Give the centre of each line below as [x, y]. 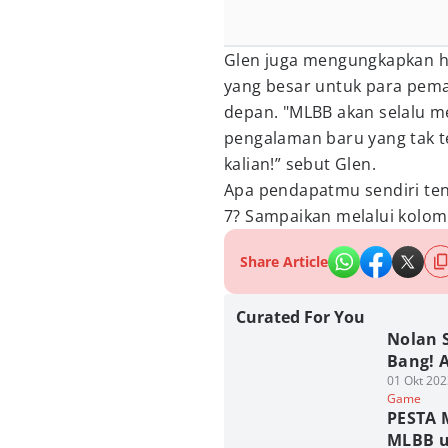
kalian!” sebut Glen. [300, 164]
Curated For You [300, 317]
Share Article [284, 261]
